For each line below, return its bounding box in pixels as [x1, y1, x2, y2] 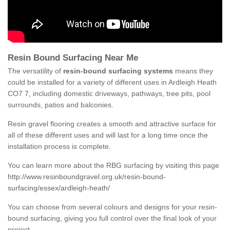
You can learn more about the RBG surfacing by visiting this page [8, 161, 219, 170]
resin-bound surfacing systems [63, 67, 173, 75]
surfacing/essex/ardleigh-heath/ [8, 184, 110, 193]
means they [173, 67, 213, 75]
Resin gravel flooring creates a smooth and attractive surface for [8, 120, 216, 128]
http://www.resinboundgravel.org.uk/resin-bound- [8, 172, 166, 181]
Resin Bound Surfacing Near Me [8, 53, 141, 63]
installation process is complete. [8, 142, 111, 151]
